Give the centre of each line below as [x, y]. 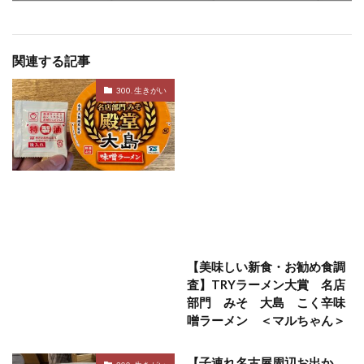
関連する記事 [51, 61]
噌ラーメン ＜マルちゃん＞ [266, 321]
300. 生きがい [141, 90]
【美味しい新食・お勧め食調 [266, 267]
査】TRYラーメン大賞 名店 [266, 285]
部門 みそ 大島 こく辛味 [266, 303]
